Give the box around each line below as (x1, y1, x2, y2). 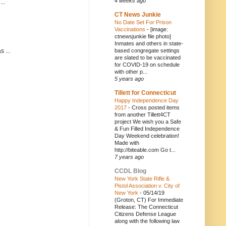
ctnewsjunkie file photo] (115, 33, 171, 39)
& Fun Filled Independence (115, 126, 180, 132)
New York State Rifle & (115, 176, 169, 182)
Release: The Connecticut (115, 204, 178, 210)
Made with (115, 140, 139, 146)
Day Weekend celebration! (115, 133, 179, 139)
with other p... (115, 69, 147, 75)
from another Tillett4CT (115, 111, 171, 118)
